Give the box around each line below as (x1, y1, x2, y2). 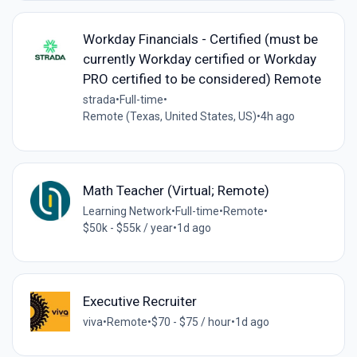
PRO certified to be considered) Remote (82, 71, 321, 88)
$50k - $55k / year (82, 221, 173, 234)
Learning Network (82, 204, 171, 218)
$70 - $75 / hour (151, 315, 231, 328)
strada (82, 93, 116, 107)
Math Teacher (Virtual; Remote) (82, 182, 269, 198)
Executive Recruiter (82, 292, 197, 309)
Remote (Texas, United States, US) (82, 110, 257, 124)
